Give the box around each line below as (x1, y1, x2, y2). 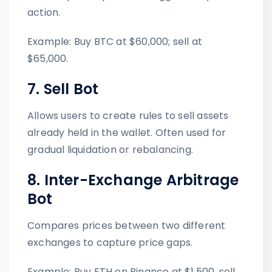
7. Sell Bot (27, 78, 99, 99)
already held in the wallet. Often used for (27, 125, 226, 140)
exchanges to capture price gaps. (27, 235, 193, 250)
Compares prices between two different (27, 218, 226, 233)
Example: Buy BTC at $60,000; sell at (27, 34, 203, 49)
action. (27, 5, 61, 19)
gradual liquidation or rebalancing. (27, 142, 193, 157)
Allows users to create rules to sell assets (27, 108, 229, 123)
